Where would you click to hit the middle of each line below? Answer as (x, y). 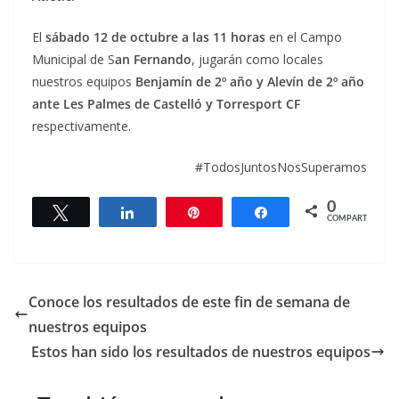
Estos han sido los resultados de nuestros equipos (201, 352)
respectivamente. (81, 126)
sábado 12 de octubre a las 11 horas (155, 37)
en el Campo (304, 37)
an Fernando (153, 60)
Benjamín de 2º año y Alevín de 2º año (250, 82)
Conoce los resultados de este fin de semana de (189, 302)
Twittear (102, 212)
